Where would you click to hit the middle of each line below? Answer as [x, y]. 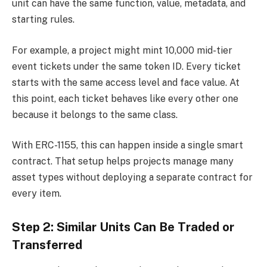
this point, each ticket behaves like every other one [125, 98]
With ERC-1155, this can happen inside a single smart [128, 145]
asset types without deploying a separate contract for [132, 178]
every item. [37, 194]
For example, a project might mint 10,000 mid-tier [122, 50]
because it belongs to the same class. [95, 114]
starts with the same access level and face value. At [126, 82]
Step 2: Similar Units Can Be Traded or [123, 227]
